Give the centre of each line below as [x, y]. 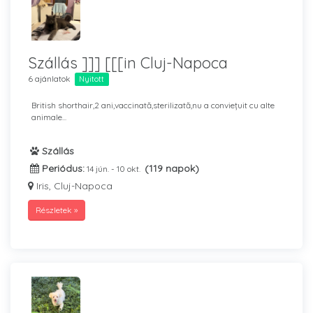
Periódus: [62, 168]
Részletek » [57, 210]
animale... [49, 117]
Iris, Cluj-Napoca [73, 186]
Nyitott [92, 79]
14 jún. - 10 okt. [115, 169]
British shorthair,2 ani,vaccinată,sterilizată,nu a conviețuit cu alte [153, 105]
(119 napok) [172, 168]
